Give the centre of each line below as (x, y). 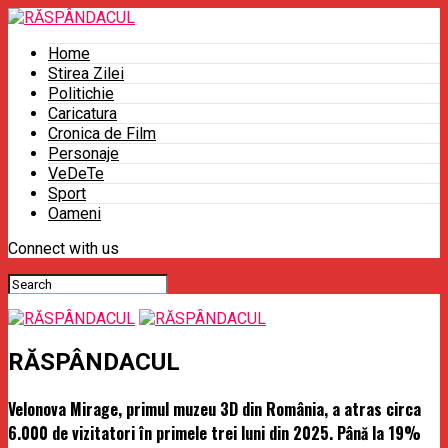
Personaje (83, 153)
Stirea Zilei (86, 73)
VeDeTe (76, 173)
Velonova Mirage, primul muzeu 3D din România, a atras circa (214, 409)
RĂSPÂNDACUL (94, 361)
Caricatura (82, 113)
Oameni (74, 213)
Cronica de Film (102, 133)
